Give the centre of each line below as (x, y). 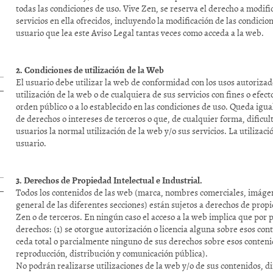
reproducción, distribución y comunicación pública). (112, 253)
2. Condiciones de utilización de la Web (90, 69)
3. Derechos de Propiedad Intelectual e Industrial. (109, 180)
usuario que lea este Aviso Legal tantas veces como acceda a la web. (140, 33)
